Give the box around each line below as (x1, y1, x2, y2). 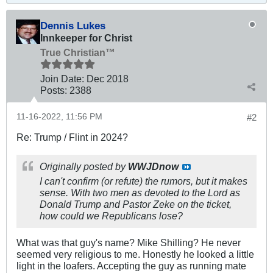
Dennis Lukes (40, 19, 105, 32)
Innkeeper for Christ (40, 32, 132, 43)
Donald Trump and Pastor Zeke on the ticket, (40, 198, 232, 210)
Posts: (40, 84, 67, 96)
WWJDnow (128, 160, 179, 172)
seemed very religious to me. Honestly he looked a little (16, 248, 254, 260)
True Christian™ (40, 46, 115, 58)
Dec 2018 (87, 73, 129, 84)
